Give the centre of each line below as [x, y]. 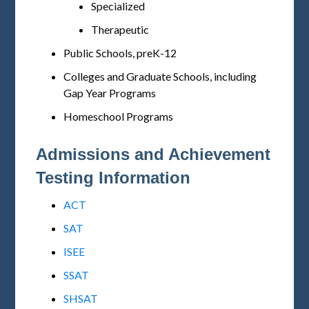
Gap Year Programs [110, 93]
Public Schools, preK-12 [120, 53]
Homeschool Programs [119, 117]
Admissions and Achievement [153, 154]
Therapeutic [120, 30]
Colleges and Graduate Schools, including [160, 77]
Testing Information [113, 178]
